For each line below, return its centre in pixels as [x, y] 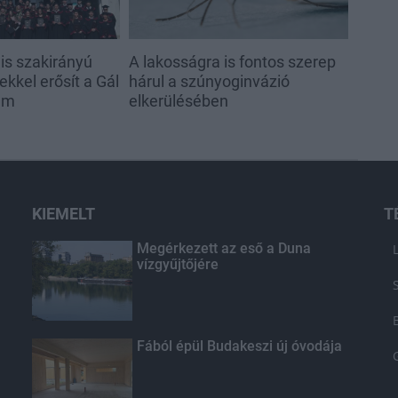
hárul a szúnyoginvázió [209, 81]
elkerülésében [178, 100]
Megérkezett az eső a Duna [223, 248]
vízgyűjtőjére [177, 264]
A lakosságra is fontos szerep [232, 61]
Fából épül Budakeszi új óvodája [239, 346]
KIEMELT [63, 213]
